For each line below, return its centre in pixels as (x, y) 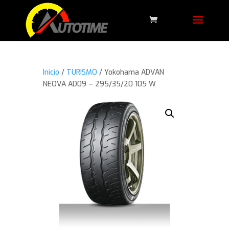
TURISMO (82, 72)
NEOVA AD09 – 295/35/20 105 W (100, 84)
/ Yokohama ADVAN (131, 72)
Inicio (51, 72)
